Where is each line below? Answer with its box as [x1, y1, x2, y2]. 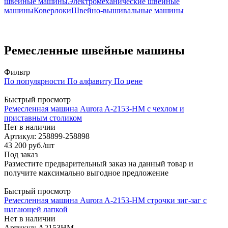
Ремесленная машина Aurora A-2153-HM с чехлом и [4, 104, 184, 113]
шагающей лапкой [4, 205, 68, 214]
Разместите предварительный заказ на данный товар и [4, 159, 193, 168]
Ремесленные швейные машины [4, 43, 185, 57]
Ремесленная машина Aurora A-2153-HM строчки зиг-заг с [4, 195, 207, 205]
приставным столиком [4, 113, 82, 122]
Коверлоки [34, 6, 71, 15]
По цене [114, 76, 142, 85]
